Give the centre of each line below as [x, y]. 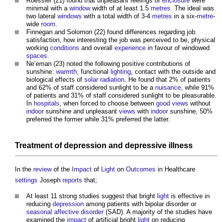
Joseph [50, 180]
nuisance [168, 88]
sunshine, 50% [190, 111]
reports [72, 180]
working [38, 48]
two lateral [42, 16]
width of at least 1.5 [120, 8]
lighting [121, 72]
